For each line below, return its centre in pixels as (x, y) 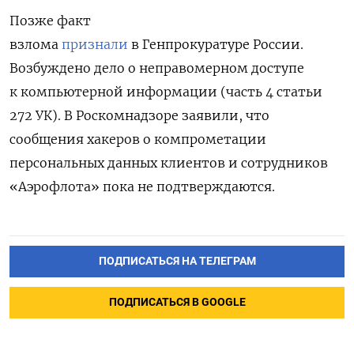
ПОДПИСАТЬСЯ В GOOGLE (177, 302)
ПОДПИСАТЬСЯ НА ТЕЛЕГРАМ (177, 261)
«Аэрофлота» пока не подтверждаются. (142, 186)
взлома (34, 44)
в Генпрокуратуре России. (217, 44)
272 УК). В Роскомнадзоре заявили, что (139, 115)
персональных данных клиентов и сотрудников (169, 162)
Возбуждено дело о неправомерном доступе (157, 68)
